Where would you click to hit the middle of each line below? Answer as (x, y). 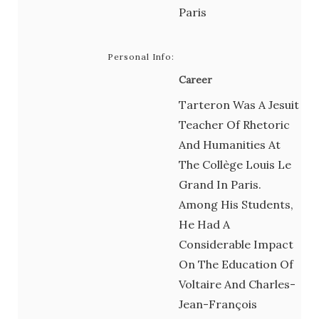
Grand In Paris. (220, 184)
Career (195, 79)
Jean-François (218, 304)
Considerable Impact (236, 244)
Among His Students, (236, 204)
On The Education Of (236, 264)
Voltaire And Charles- (237, 284)
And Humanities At (230, 144)
